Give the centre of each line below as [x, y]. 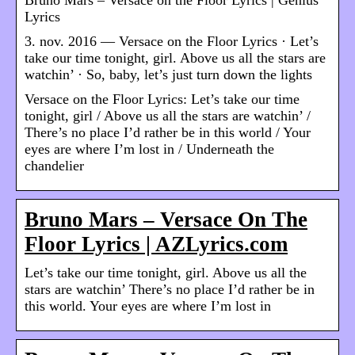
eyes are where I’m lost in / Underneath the [149, 149]
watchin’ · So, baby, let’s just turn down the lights [168, 74]
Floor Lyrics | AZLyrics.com [156, 244]
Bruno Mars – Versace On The [166, 219]
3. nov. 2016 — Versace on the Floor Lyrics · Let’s [172, 41]
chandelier [54, 165]
